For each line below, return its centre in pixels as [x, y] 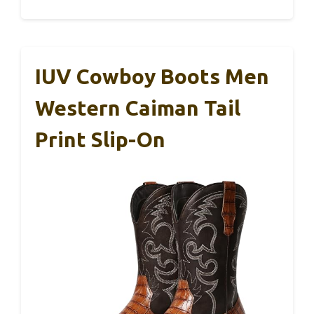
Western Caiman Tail [138, 108]
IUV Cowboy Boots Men [152, 76]
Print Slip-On [100, 139]
